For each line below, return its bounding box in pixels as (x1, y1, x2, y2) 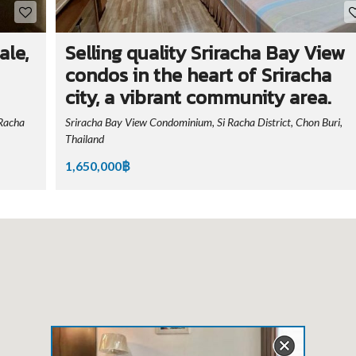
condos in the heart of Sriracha (64, 60, 331, 89)
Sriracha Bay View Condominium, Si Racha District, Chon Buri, (64, 114, 342, 129)
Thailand (64, 131, 104, 145)
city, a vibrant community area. (64, 83, 331, 111)
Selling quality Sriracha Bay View (64, 38, 345, 67)
